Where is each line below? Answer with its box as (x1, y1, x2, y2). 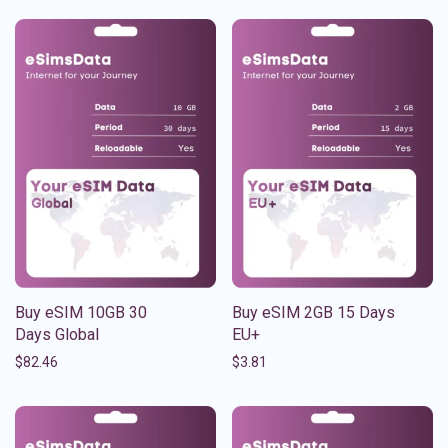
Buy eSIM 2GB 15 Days (232, 302, 395, 322)
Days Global (15, 324, 99, 344)
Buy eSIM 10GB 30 (15, 302, 147, 322)
